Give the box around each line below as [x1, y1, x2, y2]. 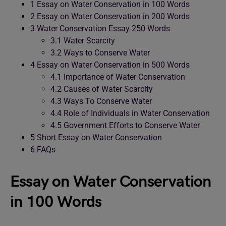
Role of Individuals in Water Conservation [62, 108, 210, 118]
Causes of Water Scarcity [62, 84, 153, 94]
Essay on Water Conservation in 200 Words [35, 12, 190, 21]
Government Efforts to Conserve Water [62, 121, 200, 130]
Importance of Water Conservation [62, 72, 185, 82]
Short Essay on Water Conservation [35, 133, 162, 142]
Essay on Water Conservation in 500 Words [35, 60, 190, 70]
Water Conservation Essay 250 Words [35, 24, 170, 33]
